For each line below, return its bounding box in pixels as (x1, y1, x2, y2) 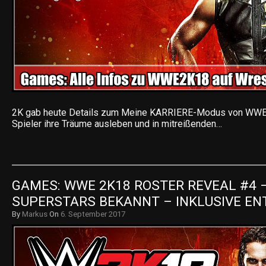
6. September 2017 (61, 210, 125, 218)
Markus (22, 210, 47, 218)
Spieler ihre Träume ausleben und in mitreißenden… (12, 118, 222, 129)
